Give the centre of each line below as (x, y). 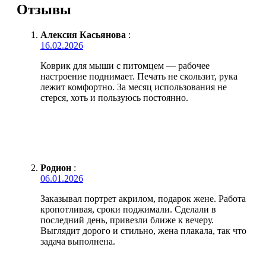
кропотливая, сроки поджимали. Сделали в (128, 209)
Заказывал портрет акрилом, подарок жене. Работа (143, 198)
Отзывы (44, 9)
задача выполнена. (78, 241)
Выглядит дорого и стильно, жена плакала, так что (143, 230)
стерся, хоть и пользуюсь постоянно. (114, 97)
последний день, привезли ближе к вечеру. (127, 220)
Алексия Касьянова (83, 34)
